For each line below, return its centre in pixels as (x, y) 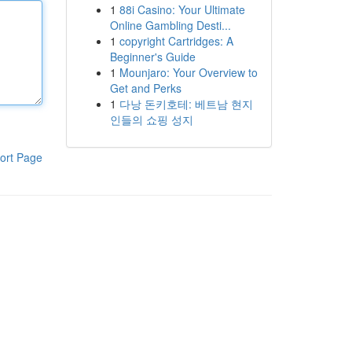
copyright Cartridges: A (176, 41)
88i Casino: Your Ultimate (182, 9)
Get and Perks (145, 88)
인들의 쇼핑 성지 (151, 119)
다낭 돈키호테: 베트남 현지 (186, 104)
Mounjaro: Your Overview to (188, 72)
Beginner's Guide (152, 57)
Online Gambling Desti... (170, 25)
